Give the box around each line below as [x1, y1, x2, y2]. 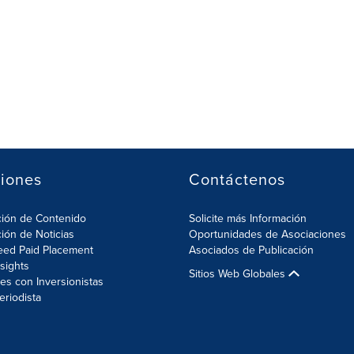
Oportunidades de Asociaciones [189, 226, 346, 242]
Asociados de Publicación [189, 242, 314, 258]
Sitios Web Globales [189, 265, 288, 281]
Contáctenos [189, 168, 285, 190]
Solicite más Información [189, 210, 307, 226]
